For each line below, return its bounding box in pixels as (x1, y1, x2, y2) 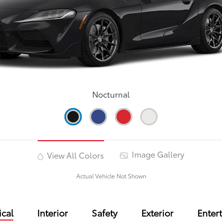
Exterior (141, 206, 173, 220)
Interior (37, 206, 68, 220)
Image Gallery (129, 148, 184, 160)
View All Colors (45, 149, 104, 161)
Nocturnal (92, 88, 130, 100)
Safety (91, 206, 117, 220)
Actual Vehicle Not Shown (76, 171, 146, 180)
